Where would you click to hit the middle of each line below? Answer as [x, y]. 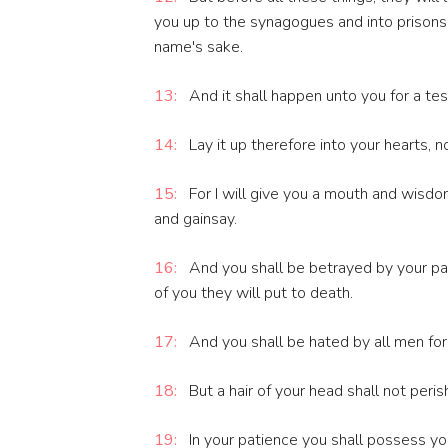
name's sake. [198, 47]
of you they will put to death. [253, 293]
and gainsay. [195, 219]
